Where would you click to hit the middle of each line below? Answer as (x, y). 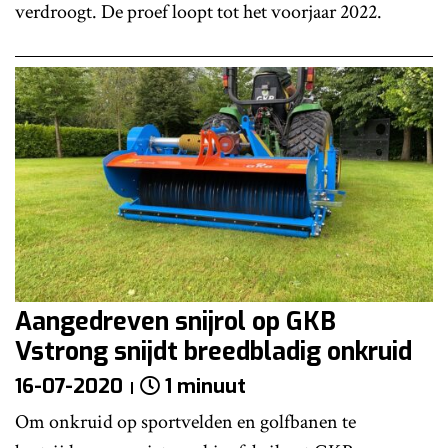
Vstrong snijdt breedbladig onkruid (213, 351)
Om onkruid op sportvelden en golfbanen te (185, 421)
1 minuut (205, 386)
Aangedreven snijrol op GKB (175, 321)
